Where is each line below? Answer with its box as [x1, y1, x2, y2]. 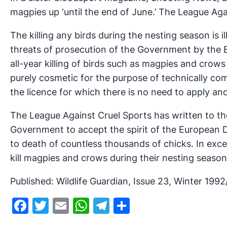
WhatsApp [89, 195, 169, 215]
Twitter [49, 195, 103, 215]
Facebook [28, 195, 104, 215]
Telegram [109, 195, 181, 215]
